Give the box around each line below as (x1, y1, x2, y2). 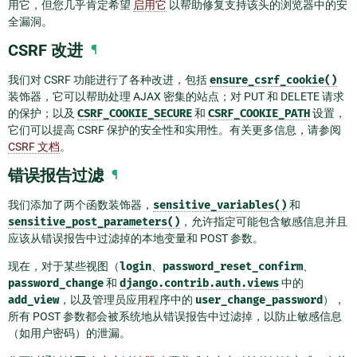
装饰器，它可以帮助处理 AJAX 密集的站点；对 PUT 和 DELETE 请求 (8, 90, 344, 104)
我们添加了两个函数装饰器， (8, 198, 153, 212)
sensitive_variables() (153, 198, 287, 213)
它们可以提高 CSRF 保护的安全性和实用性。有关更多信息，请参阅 (8, 124, 341, 137)
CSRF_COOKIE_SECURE (77, 107, 192, 121)
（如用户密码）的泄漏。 (8, 327, 131, 340)
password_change (8, 277, 104, 291)
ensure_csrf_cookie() (210, 73, 337, 88)
